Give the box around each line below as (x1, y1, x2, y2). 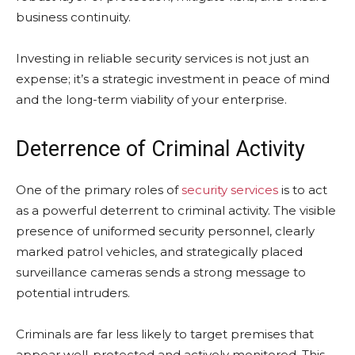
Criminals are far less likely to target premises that (16, 326, 314, 342)
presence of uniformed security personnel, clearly (16, 223, 315, 239)
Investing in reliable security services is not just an (16, 51, 309, 66)
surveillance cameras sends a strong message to (16, 265, 306, 280)
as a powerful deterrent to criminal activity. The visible (16, 203, 336, 218)
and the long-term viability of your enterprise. (16, 92, 287, 107)
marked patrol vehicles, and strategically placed (16, 244, 303, 259)
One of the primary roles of (16, 182, 181, 197)
